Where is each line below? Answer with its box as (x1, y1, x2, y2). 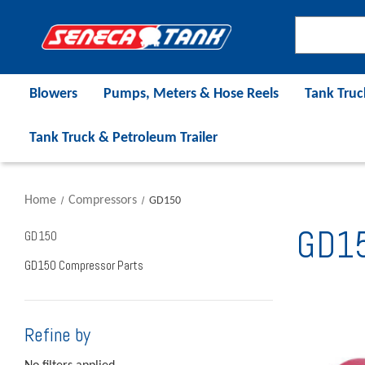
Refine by (24, 322, 91, 347)
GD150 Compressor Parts (24, 257, 143, 273)
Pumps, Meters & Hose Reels (103, 86, 279, 102)
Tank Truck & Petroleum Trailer (29, 130, 218, 146)
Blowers (29, 86, 77, 102)
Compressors (68, 193, 137, 207)
